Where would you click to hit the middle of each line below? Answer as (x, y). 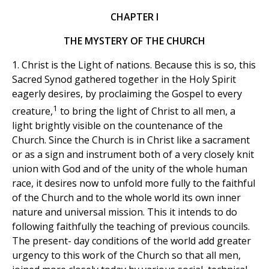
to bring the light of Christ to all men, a (147, 111)
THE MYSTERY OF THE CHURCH (134, 41)
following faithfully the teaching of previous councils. (131, 227)
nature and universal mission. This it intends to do (125, 212)
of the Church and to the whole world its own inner (126, 198)
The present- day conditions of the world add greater (131, 241)
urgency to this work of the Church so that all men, (126, 255)
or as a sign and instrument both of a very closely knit (133, 155)
